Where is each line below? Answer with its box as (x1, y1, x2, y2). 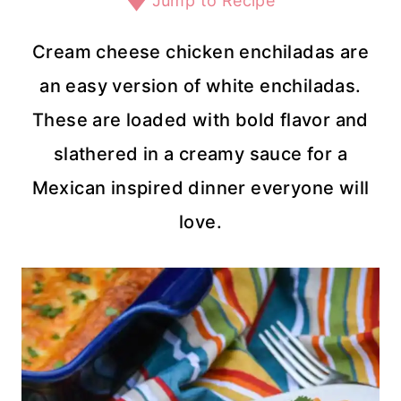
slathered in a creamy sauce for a (53, 143, 348, 166)
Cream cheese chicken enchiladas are (32, 41, 369, 64)
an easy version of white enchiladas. (39, 75, 362, 98)
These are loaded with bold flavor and (32, 109, 369, 132)
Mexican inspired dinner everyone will (31, 177, 370, 200)
